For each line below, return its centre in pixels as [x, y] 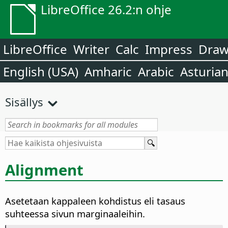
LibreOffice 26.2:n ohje [106, 9]
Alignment [44, 170]
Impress [169, 49]
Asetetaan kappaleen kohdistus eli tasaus [95, 201]
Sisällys [24, 102]
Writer [91, 49]
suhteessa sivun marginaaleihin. [75, 214]
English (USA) [41, 72]
